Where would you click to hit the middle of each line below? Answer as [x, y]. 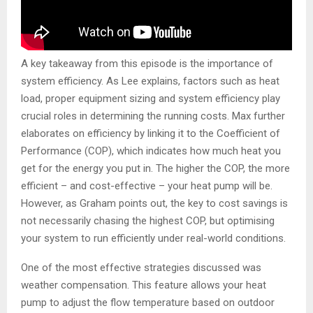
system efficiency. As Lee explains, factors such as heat [150, 81]
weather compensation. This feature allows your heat [144, 285]
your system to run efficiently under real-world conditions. [153, 239]
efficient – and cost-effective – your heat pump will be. [147, 186]
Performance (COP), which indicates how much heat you [151, 151]
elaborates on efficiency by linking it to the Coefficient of [151, 134]
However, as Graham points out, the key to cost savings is [154, 204]
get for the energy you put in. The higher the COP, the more [155, 169]
